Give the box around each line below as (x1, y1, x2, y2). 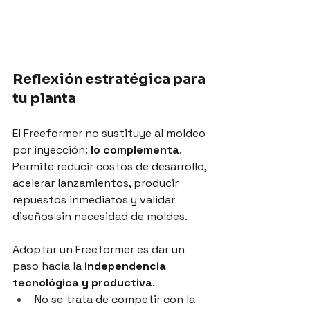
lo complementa (91, 142, 179, 157)
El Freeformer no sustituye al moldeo (12, 125, 208, 140)
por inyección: (12, 142, 91, 157)
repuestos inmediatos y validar (12, 192, 178, 207)
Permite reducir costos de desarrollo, (12, 158, 209, 174)
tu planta (12, 89, 76, 107)
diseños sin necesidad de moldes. (12, 208, 188, 224)
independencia (84, 258, 169, 273)
